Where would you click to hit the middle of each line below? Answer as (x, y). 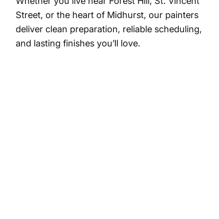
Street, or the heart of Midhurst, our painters (107, 15)
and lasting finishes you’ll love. (78, 43)
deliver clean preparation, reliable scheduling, (109, 29)
